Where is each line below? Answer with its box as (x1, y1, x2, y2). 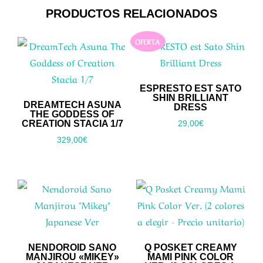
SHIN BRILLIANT (153, 92, 229, 103)
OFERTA (135, 36, 161, 47)
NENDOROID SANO (28, 242, 117, 252)
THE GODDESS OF (30, 109, 115, 119)
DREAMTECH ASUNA (23, 99, 122, 110)
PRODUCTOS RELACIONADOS (46, 6, 217, 20)
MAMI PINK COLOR (147, 251, 234, 262)
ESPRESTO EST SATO (140, 83, 242, 93)
